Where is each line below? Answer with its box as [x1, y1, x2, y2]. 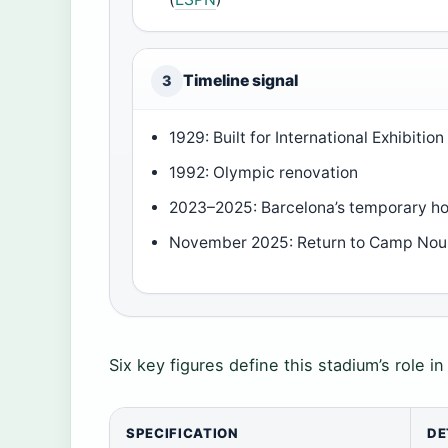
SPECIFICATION [126, 425, 239, 442]
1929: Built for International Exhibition [169, 128, 445, 148]
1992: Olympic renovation [169, 163, 359, 183]
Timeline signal [183, 71, 298, 91]
